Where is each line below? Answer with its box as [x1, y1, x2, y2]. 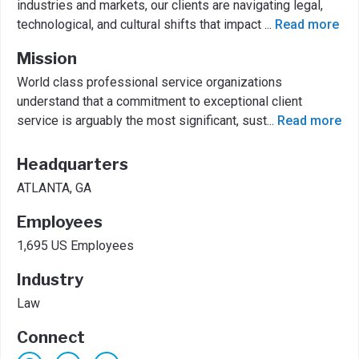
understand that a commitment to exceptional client [17, 94, 302, 109]
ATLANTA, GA [17, 180, 91, 196]
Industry [17, 270, 83, 289]
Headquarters [17, 155, 128, 174]
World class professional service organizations [17, 75, 282, 90]
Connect [17, 328, 85, 347]
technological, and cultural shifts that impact [17, 17, 264, 32]
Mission [17, 49, 77, 68]
